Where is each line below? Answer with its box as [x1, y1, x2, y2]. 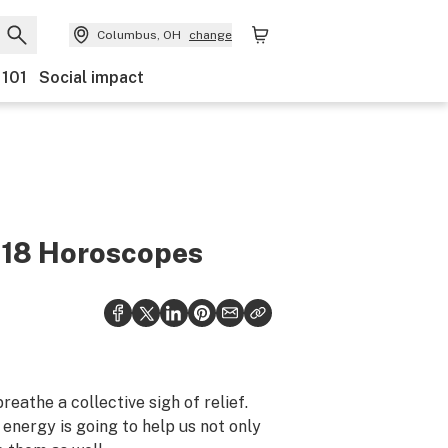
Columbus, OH [97, 28, 181, 42]
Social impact [39, 68, 144, 87]
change [189, 28, 232, 42]
